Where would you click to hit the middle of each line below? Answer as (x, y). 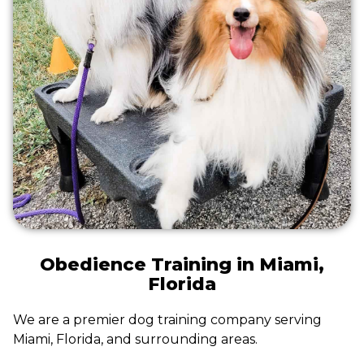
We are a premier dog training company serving (167, 320)
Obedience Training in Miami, (182, 265)
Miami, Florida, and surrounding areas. (135, 340)
